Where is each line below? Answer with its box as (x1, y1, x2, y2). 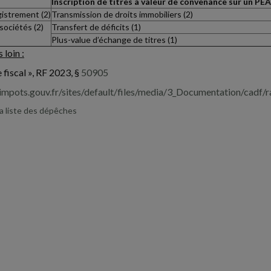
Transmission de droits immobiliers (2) (51, 9, 193, 19)
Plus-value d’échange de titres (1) (51, 34, 177, 45)
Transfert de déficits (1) (51, 22, 141, 32)
